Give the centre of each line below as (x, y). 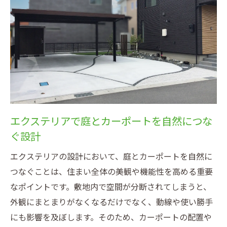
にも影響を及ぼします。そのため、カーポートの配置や (111, 217)
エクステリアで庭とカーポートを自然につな (111, 121)
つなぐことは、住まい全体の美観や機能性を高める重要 (111, 172)
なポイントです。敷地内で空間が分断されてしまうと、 (111, 187)
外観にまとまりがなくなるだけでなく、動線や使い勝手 (111, 202)
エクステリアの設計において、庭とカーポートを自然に (111, 157)
